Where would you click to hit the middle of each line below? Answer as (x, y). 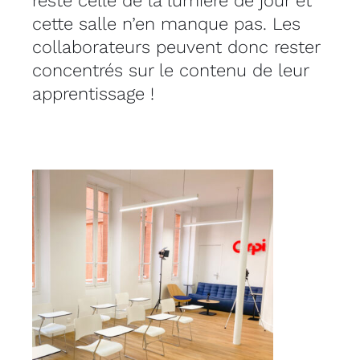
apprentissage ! (93, 94)
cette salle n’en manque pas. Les (166, 24)
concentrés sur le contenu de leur (170, 71)
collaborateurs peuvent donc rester (176, 47)
